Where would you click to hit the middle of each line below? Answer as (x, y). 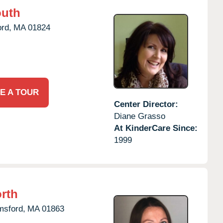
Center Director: (146, 104)
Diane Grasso (139, 116)
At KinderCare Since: (156, 128)
